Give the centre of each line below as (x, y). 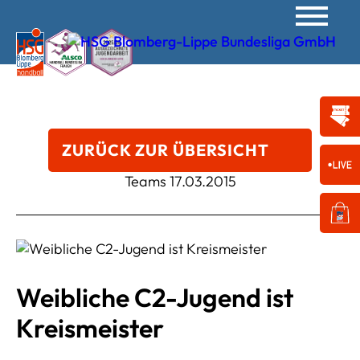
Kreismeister (90, 328)
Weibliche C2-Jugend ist (155, 297)
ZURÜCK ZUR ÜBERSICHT (166, 150)
